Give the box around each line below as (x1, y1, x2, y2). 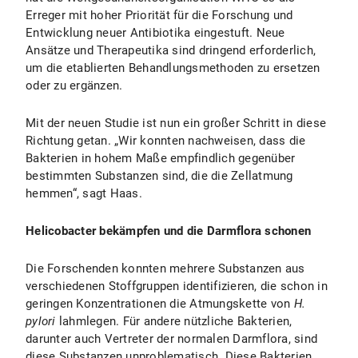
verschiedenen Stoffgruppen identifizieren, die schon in (26, 279, 328, 293)
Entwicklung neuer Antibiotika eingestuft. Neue (26, 26, 285, 40)
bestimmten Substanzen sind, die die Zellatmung (26, 169, 293, 183)
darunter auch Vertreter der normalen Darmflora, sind (26, 332, 317, 346)
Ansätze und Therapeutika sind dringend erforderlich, (26, 43, 316, 58)
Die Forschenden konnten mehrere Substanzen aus (26, 261, 305, 276)
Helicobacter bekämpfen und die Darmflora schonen (26, 224, 311, 238)
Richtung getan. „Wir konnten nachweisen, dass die (26, 133, 306, 148)
